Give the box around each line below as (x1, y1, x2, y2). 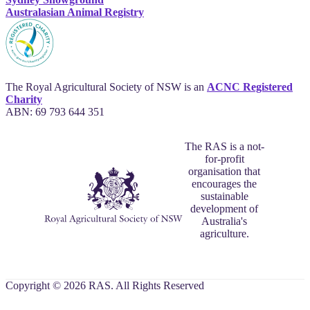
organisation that (188, 165, 260, 178)
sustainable (200, 190, 248, 203)
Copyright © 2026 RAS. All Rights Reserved (6, 280, 204, 292)
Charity (6, 93, 42, 106)
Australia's (201, 215, 247, 228)
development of (190, 203, 258, 215)
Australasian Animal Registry (6, 6, 144, 19)
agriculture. (199, 228, 249, 240)
